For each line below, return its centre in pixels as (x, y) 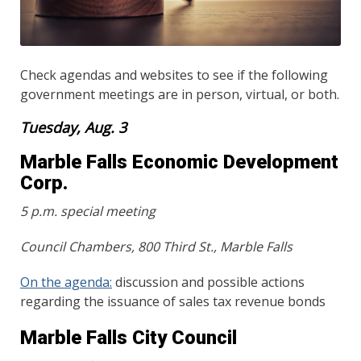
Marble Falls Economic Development (179, 162)
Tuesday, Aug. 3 (73, 127)
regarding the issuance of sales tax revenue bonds (173, 301)
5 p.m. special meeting (88, 211)
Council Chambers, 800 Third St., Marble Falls (156, 246)
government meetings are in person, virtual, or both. (180, 94)
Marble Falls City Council (131, 337)
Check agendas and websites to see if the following (174, 75)
